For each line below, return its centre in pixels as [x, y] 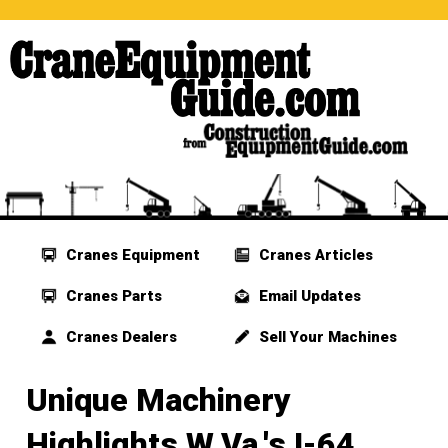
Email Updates [307, 296]
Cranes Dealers [120, 337]
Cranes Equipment [131, 255]
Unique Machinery [158, 400]
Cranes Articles [313, 255]
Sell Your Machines [325, 337]
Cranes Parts [112, 296]
